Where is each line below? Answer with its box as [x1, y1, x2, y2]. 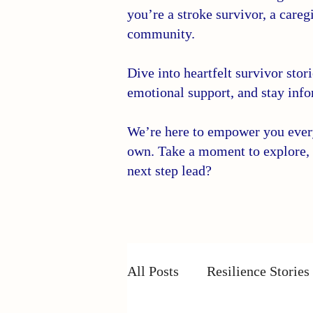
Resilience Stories [207, 263, 310, 279]
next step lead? [127, 163, 212, 178]
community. [127, 26, 195, 41]
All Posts [127, 263, 179, 279]
